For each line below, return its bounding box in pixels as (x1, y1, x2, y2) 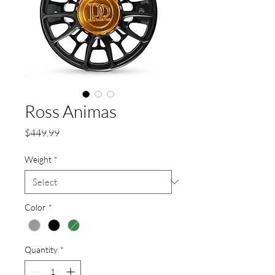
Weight (25, 153, 52, 165)
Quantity (25, 244, 58, 255)
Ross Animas (25, 100, 117, 122)
